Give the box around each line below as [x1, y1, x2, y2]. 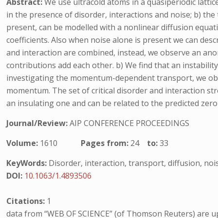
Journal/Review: [6, 118, 70, 128]
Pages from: [81, 138, 131, 148]
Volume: [6, 138, 40, 148]
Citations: [6, 196, 47, 206]
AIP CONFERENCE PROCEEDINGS [70, 118, 190, 128]
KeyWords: [6, 158, 47, 168]
